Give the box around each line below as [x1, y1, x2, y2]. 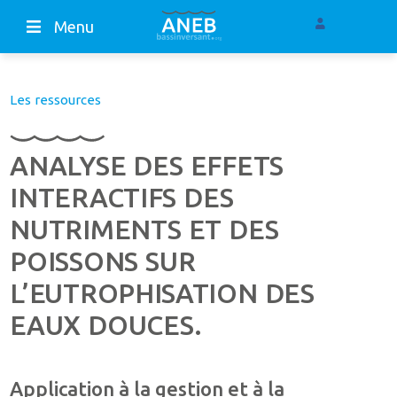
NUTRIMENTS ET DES [10, 214, 279, 245]
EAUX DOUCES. [10, 310, 202, 341]
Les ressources [10, 92, 102, 108]
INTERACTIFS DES [10, 183, 234, 214]
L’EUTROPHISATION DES [10, 278, 315, 309]
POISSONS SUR [10, 246, 196, 277]
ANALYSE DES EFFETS [10, 151, 284, 182]
